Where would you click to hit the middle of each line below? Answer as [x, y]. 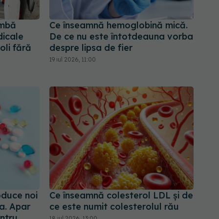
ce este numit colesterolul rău [114, 207]
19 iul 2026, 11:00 [73, 60]
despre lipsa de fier [91, 48]
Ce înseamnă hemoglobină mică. [119, 25]
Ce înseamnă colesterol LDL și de [121, 196]
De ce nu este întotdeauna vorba [121, 37]
